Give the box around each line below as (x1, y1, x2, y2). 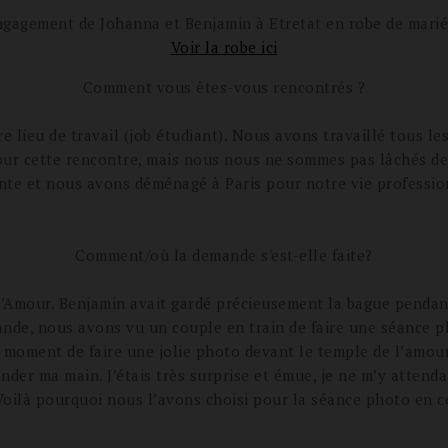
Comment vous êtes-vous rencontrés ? (82, 77, 366, 97)
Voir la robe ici (170, 37, 278, 57)
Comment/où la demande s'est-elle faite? (75, 245, 373, 265)
